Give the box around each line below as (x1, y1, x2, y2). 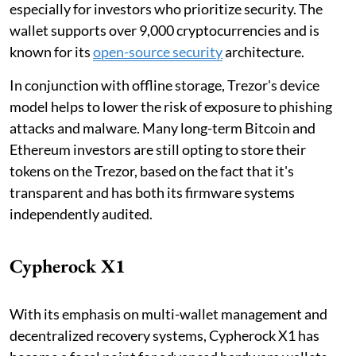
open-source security (93, 42, 222, 60)
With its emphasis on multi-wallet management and (10, 304, 327, 323)
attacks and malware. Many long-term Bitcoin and (10, 118, 315, 137)
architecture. (222, 42, 304, 60)
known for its (10, 42, 93, 60)
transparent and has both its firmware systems (10, 183, 295, 201)
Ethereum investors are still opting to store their (10, 140, 306, 158)
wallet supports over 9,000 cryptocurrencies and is (10, 21, 319, 39)
